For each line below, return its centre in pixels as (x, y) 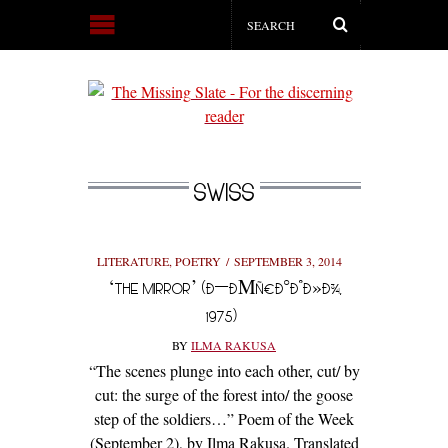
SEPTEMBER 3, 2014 (287, 261)
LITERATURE (132, 261)
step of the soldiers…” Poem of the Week (224, 418)
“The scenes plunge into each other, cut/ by (224, 370)
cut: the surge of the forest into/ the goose (224, 394)
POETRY (197, 261)
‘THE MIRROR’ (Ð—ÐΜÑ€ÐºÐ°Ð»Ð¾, (224, 288)
